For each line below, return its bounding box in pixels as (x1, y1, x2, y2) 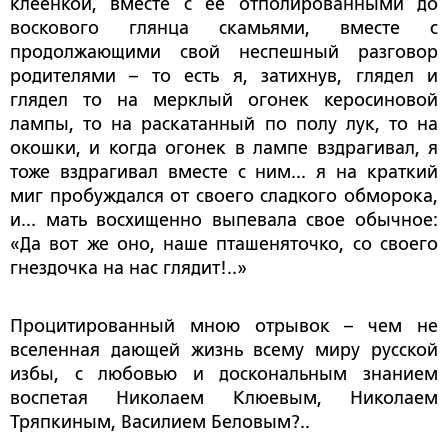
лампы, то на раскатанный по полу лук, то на (10, 114, 438, 135)
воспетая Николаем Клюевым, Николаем (10, 388, 438, 409)
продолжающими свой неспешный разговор (10, 42, 438, 63)
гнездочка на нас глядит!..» (10, 258, 247, 279)
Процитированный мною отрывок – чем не (10, 316, 438, 337)
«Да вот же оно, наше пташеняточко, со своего (10, 234, 438, 255)
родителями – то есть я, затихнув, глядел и (10, 66, 438, 87)
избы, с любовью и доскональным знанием (10, 364, 438, 385)
